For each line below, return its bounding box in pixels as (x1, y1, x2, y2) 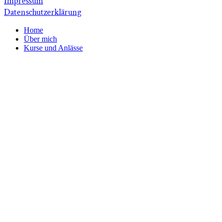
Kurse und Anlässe (24, 44, 83, 52)
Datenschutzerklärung (4, 6, 81, 18)
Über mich (24, 35, 57, 43)
